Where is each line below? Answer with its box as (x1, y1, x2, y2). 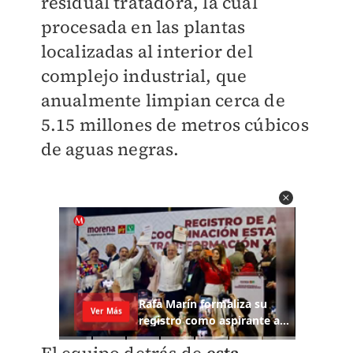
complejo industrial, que (40, 64, 247, 87)
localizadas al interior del (40, 39, 253, 63)
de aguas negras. (40, 137, 180, 161)
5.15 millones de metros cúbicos (40, 113, 309, 136)
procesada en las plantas (40, 15, 246, 39)
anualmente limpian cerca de (40, 88, 285, 112)
